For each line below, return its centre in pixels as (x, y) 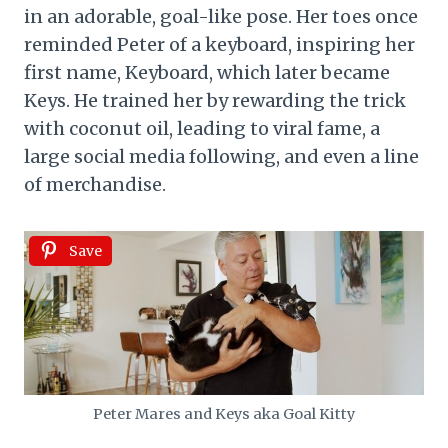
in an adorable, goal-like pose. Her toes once (221, 17)
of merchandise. (95, 185)
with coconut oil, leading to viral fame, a (202, 129)
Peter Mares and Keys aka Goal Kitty (224, 414)
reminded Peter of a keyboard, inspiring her (219, 45)
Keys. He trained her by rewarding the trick (215, 101)
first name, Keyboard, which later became (207, 73)
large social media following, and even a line (221, 157)
